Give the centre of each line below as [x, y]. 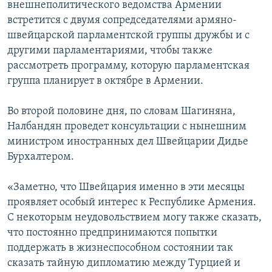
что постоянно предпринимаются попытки [112, 233]
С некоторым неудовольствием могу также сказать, [134, 218]
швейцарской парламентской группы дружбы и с [128, 36]
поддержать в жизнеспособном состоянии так [120, 248]
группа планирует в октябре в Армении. [105, 81]
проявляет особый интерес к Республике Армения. [132, 203]
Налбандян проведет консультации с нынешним [127, 127]
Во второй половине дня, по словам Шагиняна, [121, 112]
